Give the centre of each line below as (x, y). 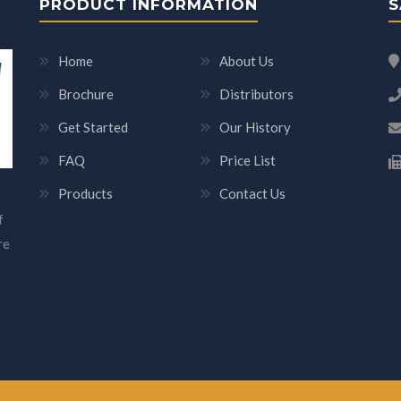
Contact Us (252, 193)
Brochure (86, 94)
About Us (247, 61)
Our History (255, 127)
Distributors (256, 94)
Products (85, 193)
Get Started (93, 127)
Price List (247, 160)
